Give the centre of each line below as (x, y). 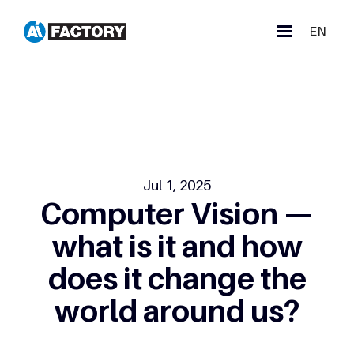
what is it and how (177, 246)
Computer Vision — (177, 213)
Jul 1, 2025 (177, 185)
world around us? (177, 311)
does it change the (177, 278)
